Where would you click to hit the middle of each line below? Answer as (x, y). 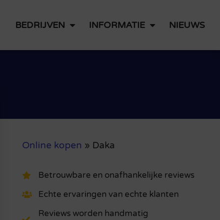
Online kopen (52, 145)
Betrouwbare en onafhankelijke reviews (116, 175)
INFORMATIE (117, 25)
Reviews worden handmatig (93, 214)
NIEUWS (187, 25)
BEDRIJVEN (40, 25)
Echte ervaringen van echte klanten (108, 194)
